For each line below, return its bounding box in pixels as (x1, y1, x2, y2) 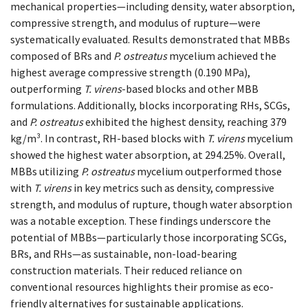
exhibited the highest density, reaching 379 (83, 115, 287, 129)
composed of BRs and (10, 49, 113, 63)
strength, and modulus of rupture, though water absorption (10, 197, 292, 211)
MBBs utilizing (10, 164, 81, 178)
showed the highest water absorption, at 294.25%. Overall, (10, 148, 285, 162)
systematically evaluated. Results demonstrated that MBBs (10, 32, 290, 46)
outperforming (10, 82, 84, 96)
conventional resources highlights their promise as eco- (10, 280, 274, 294)
